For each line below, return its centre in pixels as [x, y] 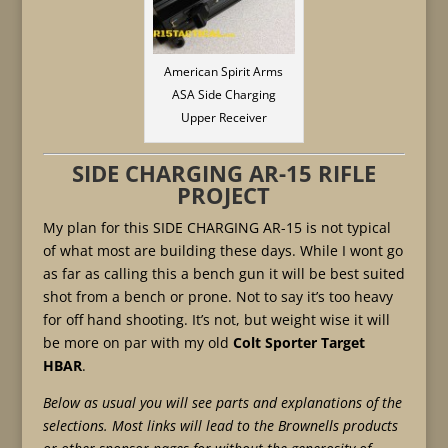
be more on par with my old [137, 342]
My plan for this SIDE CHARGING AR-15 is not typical [216, 227]
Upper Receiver [223, 117]
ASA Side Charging [223, 94]
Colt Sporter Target [298, 342]
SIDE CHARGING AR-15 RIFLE [223, 173]
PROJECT [224, 195]
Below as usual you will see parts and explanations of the [222, 402]
